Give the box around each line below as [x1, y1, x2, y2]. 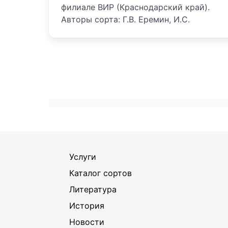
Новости [69, 216, 104, 227]
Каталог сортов [69, 167, 132, 178]
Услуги [69, 151, 96, 162]
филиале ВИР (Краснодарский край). [61, 2, 210, 13]
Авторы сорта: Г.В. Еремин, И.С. [61, 14, 190, 25]
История [69, 200, 104, 211]
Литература [69, 184, 117, 194]
